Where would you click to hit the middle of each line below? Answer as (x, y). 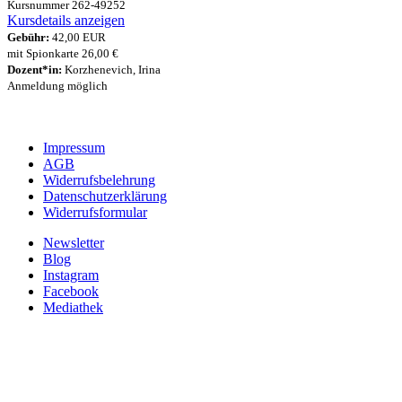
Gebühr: (28, 37)
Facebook (71, 291)
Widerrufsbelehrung (99, 179)
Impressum (74, 147)
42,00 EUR (78, 37)
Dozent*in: (35, 69)
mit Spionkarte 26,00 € (63, 53)
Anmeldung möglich (57, 85)
